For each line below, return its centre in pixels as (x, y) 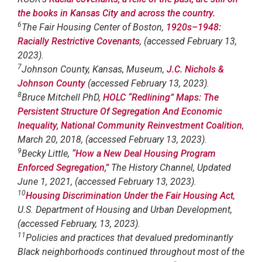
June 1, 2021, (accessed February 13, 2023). (107, 181)
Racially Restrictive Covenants (79, 41)
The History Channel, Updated (171, 167)
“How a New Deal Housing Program (144, 153)
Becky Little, (47, 153)
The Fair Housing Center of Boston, (94, 27)
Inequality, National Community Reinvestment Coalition (130, 125)
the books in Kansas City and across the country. (116, 13)
